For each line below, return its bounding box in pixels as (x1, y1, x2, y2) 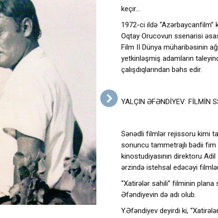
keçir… (121, 4, 140, 13)
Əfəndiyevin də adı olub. (121, 190, 196, 199)
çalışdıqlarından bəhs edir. (121, 65, 202, 74)
